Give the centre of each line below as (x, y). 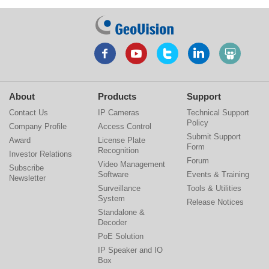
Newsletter (27, 178)
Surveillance (119, 188)
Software (113, 174)
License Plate (121, 140)
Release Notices (215, 202)
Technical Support (218, 112)
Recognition (118, 150)
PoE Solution (120, 236)
